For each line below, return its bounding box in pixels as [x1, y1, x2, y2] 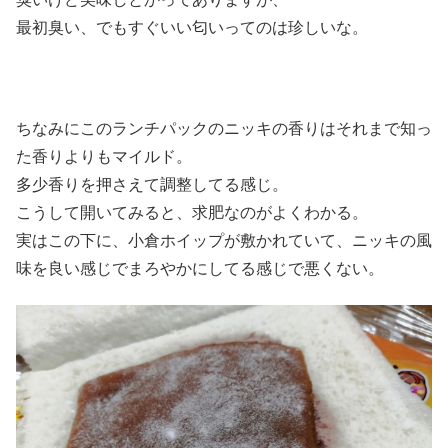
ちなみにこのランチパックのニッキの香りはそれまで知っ [16, 119, 432, 137]
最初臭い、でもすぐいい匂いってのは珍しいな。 [16, 18, 368, 36]
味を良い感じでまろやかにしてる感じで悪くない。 [16, 259, 384, 277]
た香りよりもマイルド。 [16, 147, 192, 165]
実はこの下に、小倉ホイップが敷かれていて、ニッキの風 [16, 231, 432, 249]
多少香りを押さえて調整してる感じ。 [16, 175, 288, 193]
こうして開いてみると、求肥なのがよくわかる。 [16, 203, 368, 221]
